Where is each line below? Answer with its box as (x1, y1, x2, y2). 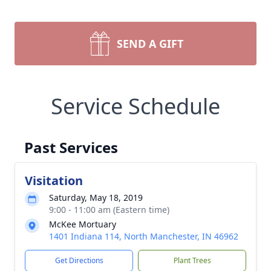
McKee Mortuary (49, 218, 116, 230)
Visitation (25, 172, 83, 189)
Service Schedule (51, 91, 220, 121)
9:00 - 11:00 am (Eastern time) (49, 204, 169, 215)
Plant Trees (173, 255, 211, 266)
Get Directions (54, 255, 103, 266)
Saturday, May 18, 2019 (49, 192, 143, 203)
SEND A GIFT (117, 36, 183, 51)
